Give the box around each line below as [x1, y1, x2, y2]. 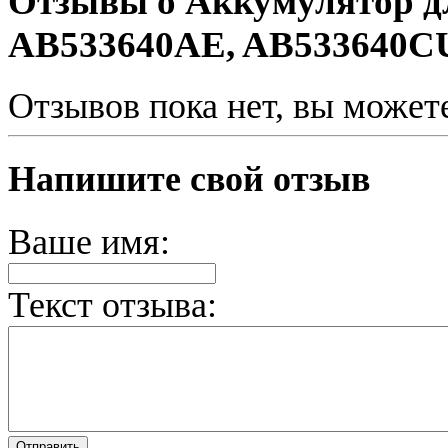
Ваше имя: [8, 222, 170, 263]
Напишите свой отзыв [8, 158, 370, 199]
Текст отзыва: [8, 285, 217, 326]
